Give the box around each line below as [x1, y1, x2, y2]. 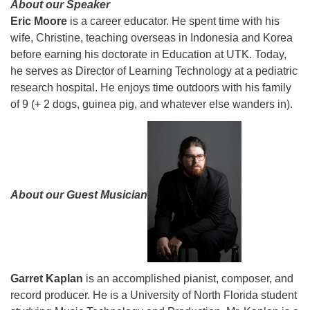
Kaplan [43, 273, 83, 284]
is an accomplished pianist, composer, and [83, 273, 293, 284]
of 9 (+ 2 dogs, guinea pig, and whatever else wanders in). [10, 98, 293, 110]
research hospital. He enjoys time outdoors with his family [10, 82, 291, 93]
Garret [10, 273, 43, 284]
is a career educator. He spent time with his [67, 15, 280, 27]
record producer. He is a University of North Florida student [10, 289, 297, 301]
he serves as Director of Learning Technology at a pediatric [10, 65, 298, 77]
